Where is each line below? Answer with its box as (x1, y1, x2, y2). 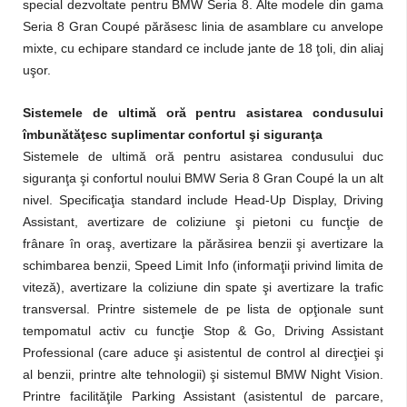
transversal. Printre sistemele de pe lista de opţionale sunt (23, 302, 383, 316)
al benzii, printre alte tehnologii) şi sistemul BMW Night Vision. (23, 367, 383, 382)
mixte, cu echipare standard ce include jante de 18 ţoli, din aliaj (23, 41, 383, 55)
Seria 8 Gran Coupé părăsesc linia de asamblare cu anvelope (23, 19, 383, 34)
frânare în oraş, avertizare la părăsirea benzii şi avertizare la (23, 236, 383, 251)
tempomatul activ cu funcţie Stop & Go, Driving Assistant (23, 323, 383, 338)
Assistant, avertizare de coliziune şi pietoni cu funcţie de (23, 214, 383, 229)
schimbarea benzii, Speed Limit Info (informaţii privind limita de (23, 258, 383, 273)
